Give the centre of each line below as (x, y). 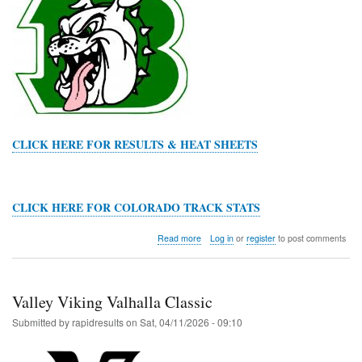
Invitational (221, 292)
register (261, 238)
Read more (179, 238)
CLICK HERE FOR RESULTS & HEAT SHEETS (135, 144)
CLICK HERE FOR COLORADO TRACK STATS (136, 207)
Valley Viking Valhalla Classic (112, 302)
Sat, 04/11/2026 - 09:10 (191, 322)
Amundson (221, 278)
